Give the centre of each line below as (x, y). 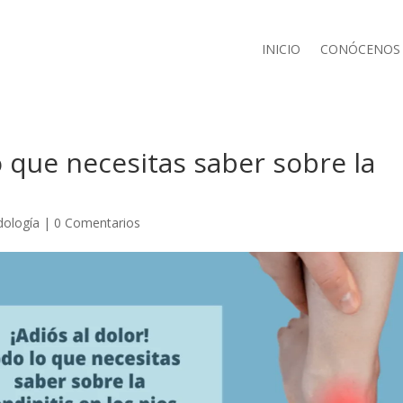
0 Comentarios (98, 223)
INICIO (281, 49)
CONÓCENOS (360, 49)
